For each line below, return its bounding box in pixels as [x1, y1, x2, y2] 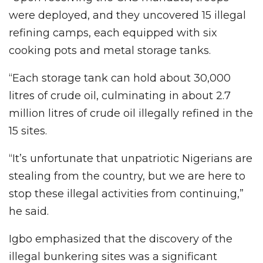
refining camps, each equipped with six [9, 26, 217, 40]
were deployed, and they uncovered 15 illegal [9, 9, 246, 22]
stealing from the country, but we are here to [9, 170, 245, 183]
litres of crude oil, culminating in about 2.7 [9, 89, 231, 103]
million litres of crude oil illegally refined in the [9, 107, 253, 120]
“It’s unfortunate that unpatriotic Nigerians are [9, 152, 252, 166]
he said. [9, 205, 49, 218]
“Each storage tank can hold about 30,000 [9, 72, 231, 85]
